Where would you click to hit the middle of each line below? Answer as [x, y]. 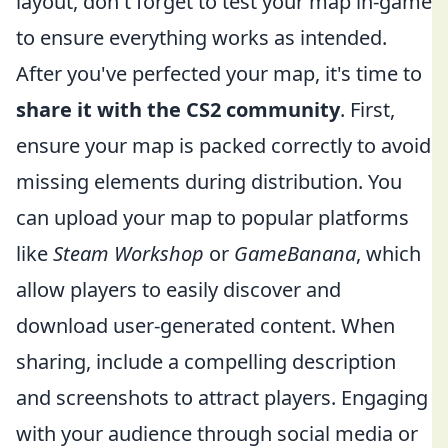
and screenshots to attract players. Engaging [222, 397]
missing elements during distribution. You [209, 181]
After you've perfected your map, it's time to [219, 73]
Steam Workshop [128, 253]
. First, [367, 109]
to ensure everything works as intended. [201, 37]
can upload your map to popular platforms [212, 217]
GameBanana [295, 253]
